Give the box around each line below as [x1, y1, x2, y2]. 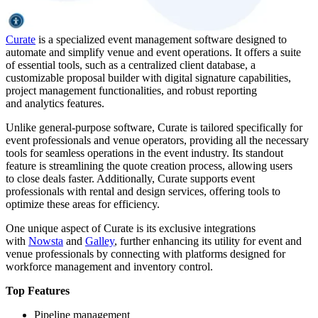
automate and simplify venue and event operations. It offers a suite [6, 45, 301, 58]
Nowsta [28, 234, 63, 247]
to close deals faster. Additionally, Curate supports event [6, 172, 255, 185]
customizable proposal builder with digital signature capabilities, [6, 71, 291, 84]
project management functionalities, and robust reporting [6, 84, 257, 97]
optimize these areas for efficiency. [6, 197, 160, 210]
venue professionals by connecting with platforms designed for [6, 247, 285, 260]
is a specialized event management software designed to [35, 33, 287, 45]
